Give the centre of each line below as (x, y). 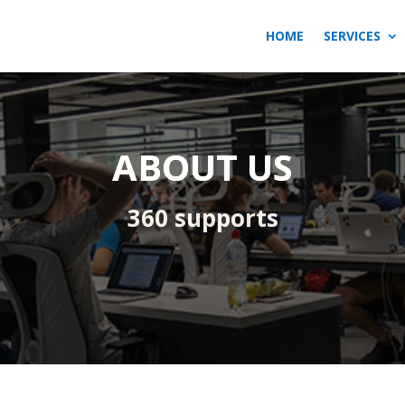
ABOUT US (202, 166)
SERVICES (352, 36)
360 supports (202, 217)
